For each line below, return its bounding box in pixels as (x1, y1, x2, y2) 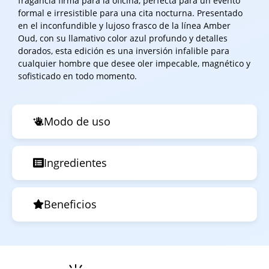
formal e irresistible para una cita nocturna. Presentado (18, 7, 243, 19)
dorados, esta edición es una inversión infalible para (18, 45, 229, 57)
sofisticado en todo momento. (18, 70, 137, 82)
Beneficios (44, 196, 97, 211)
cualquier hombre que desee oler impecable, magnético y (18, 58, 250, 70)
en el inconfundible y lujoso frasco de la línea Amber (18, 20, 231, 32)
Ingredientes (44, 155, 107, 170)
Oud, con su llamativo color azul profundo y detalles (18, 32, 228, 44)
